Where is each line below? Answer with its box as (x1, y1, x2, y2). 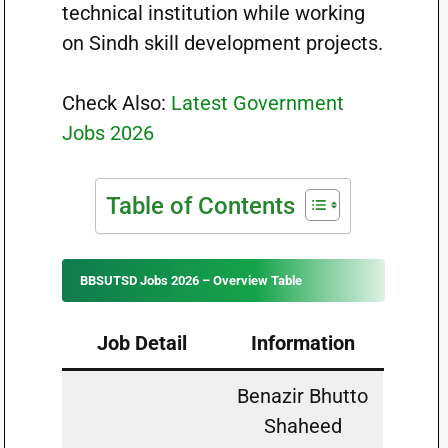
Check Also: (61, 91, 171, 115)
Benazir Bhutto (237, 384, 369, 408)
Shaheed (263, 414, 342, 438)
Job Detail (97, 331, 188, 355)
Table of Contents (106, 192, 296, 220)
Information (250, 331, 355, 355)
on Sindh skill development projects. (61, 31, 383, 55)
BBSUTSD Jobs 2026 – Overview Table (79, 273, 302, 288)
